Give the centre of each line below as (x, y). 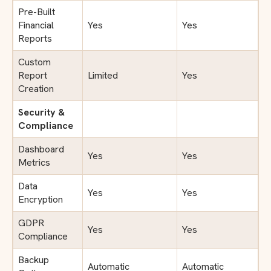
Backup (34, 260)
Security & (41, 112)
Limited (103, 75)
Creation (36, 88)
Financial (36, 25)
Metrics (34, 162)
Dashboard (41, 149)
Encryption (41, 199)
